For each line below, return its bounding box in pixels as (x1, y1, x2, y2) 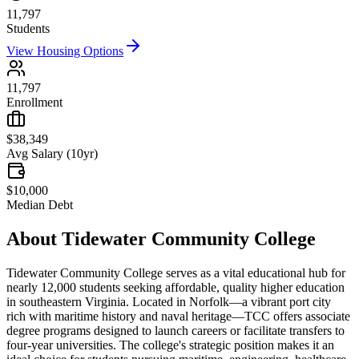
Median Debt (6, 198, 73, 212)
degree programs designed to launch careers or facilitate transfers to (6, 324, 345, 338)
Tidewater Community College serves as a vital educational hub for (6, 266, 345, 280)
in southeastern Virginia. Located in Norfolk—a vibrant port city (6, 295, 331, 309)
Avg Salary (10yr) (6, 147, 98, 161)
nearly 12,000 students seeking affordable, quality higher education (6, 280, 345, 295)
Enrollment (6, 95, 63, 110)
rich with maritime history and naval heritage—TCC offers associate (6, 309, 350, 324)
